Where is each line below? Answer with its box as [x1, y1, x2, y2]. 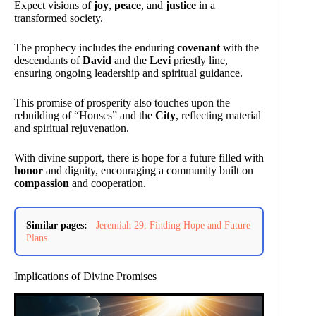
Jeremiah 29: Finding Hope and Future [96, 219, 250, 231]
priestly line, [171, 54, 228, 66]
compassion [14, 176, 69, 189]
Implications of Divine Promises [14, 269, 157, 282]
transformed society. [14, 11, 103, 24]
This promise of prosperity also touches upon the [14, 96, 230, 109]
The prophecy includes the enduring [14, 41, 177, 54]
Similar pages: [26, 219, 87, 231]
